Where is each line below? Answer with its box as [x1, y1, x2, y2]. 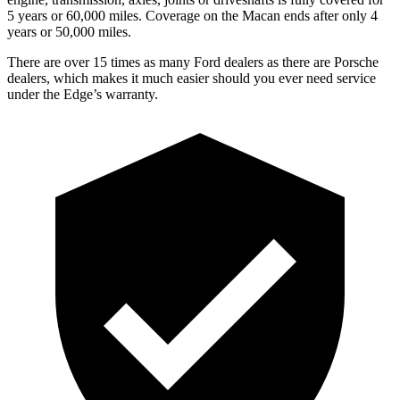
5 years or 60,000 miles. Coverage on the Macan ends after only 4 [7, 7, 378, 23]
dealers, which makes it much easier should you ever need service [7, 70, 376, 86]
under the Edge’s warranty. [7, 86, 158, 102]
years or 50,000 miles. [7, 23, 131, 39]
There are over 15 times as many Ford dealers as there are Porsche [7, 54, 379, 70]
